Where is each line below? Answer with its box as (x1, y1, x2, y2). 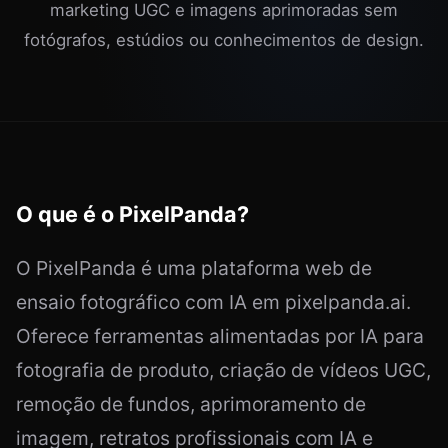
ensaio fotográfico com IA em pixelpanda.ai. (16, 290, 411, 315)
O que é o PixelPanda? (16, 201, 249, 228)
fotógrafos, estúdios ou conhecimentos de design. (24, 30, 424, 51)
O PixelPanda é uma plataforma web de (16, 256, 372, 281)
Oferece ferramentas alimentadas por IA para (16, 324, 424, 349)
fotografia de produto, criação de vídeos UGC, (16, 358, 431, 383)
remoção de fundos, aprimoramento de (16, 392, 366, 417)
